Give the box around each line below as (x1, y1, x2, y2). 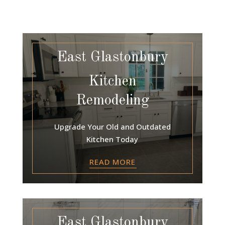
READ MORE (89, 156, 136, 167)
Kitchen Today (86, 134, 139, 144)
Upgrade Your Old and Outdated (54, 121, 171, 132)
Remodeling (75, 93, 149, 108)
